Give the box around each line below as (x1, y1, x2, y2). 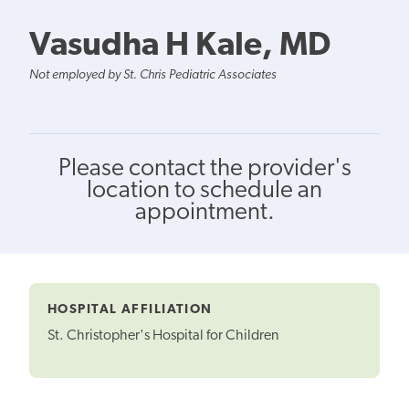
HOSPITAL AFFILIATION (47, 302, 213, 317)
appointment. (134, 200, 275, 225)
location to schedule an (87, 178, 322, 204)
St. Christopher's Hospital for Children (47, 329, 278, 344)
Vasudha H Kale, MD (29, 29, 330, 63)
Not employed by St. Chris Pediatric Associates (29, 68, 277, 82)
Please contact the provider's (58, 156, 351, 182)
